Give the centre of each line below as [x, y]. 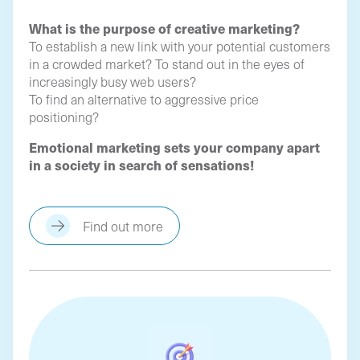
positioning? [64, 117]
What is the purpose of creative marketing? [164, 28]
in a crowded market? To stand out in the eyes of [167, 63]
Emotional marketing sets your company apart [174, 148]
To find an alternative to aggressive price [144, 99]
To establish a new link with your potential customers [180, 46]
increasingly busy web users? [112, 81]
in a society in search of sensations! [142, 166]
